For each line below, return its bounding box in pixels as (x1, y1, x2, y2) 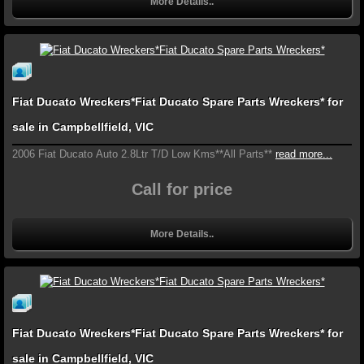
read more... (275, 147, 332, 160)
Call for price (132, 180, 232, 198)
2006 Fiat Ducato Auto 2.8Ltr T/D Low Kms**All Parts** (12, 147, 272, 160)
